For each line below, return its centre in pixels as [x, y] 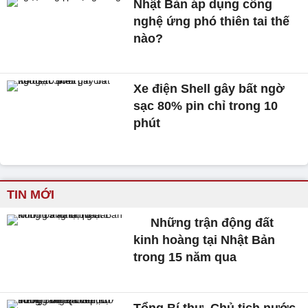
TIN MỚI [31, 195]
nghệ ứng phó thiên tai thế [212, 21]
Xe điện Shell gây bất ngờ [209, 89]
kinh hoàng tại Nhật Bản [205, 240]
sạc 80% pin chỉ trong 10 [206, 106]
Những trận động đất [211, 223]
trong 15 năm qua [185, 257]
